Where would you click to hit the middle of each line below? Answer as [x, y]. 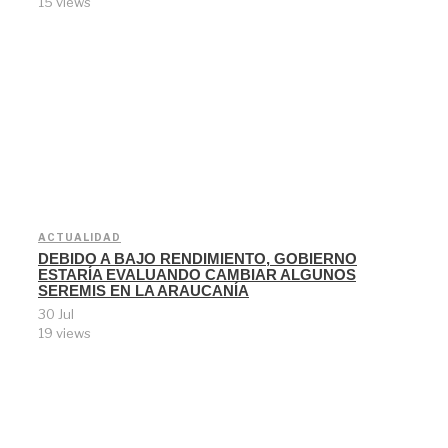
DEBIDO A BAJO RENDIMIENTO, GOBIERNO [197, 259]
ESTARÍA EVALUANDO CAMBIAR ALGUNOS [197, 275]
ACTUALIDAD [79, 237]
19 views [64, 333]
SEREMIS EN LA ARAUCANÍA [143, 291]
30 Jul [56, 314]
